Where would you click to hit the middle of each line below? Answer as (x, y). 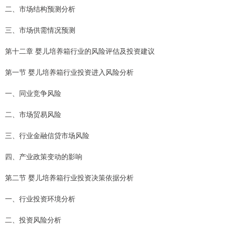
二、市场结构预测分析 (40, 9)
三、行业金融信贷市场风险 (47, 135)
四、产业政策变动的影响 (44, 156)
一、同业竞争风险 (33, 93)
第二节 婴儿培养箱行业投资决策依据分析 (69, 178)
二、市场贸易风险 (33, 114)
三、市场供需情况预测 (40, 30)
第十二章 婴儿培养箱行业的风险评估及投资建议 (80, 51)
